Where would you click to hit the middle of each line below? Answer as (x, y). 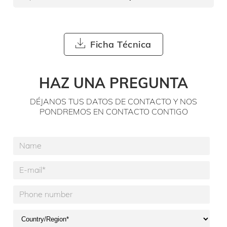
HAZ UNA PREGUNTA (113, 83)
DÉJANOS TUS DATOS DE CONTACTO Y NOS (113, 102)
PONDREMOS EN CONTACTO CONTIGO (113, 112)
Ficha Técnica (121, 45)
